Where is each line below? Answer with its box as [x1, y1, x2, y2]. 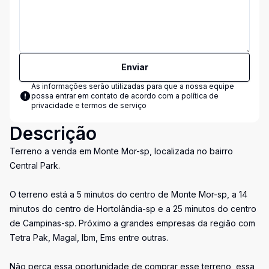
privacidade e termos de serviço [31, 101, 147, 110]
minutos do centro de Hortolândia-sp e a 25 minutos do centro [10, 204, 256, 214]
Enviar [121, 62, 148, 72]
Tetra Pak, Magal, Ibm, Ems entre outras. [10, 232, 168, 243]
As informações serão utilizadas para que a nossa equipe [31, 82, 234, 91]
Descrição [10, 122, 97, 144]
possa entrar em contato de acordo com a [31, 91, 181, 100]
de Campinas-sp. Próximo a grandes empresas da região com [10, 218, 255, 228]
